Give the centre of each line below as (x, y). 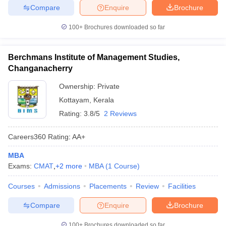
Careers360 (27, 136)
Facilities (182, 186)
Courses (21, 186)
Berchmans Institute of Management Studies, (94, 57)
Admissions (62, 186)
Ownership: (78, 86)
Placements (108, 186)
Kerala (104, 100)
